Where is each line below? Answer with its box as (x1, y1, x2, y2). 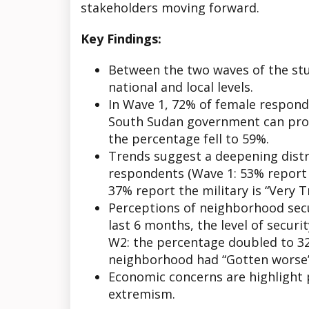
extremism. (108, 286, 175, 302)
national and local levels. (108, 79, 253, 95)
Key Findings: (81, 30, 161, 47)
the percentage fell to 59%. (108, 130, 269, 147)
